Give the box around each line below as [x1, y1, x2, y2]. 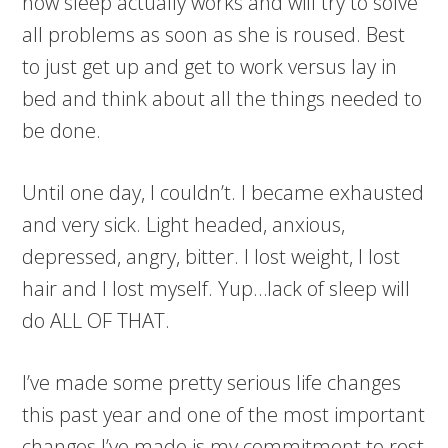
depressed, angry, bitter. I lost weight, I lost [22, 243, 401, 271]
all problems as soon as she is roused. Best [22, 21, 406, 49]
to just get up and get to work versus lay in [22, 53, 398, 81]
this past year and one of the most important [22, 401, 426, 429]
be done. [22, 117, 102, 145]
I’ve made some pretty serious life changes [22, 369, 402, 397]
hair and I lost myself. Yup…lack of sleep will [22, 275, 411, 303]
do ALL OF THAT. [22, 307, 171, 335]
